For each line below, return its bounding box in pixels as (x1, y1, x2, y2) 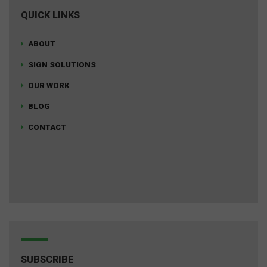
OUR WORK (28, 80, 70, 90)
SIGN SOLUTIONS (28, 60, 96, 69)
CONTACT (28, 122, 66, 132)
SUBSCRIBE (21, 253, 74, 265)
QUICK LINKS (21, 9, 80, 21)
